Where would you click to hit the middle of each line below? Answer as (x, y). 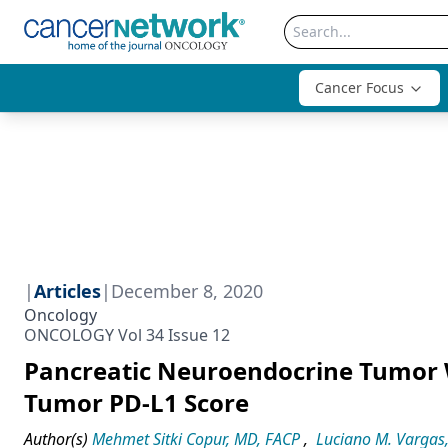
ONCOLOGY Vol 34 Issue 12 (127, 335)
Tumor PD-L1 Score (136, 402)
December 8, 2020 (187, 291)
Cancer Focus (359, 87)
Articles (67, 291)
